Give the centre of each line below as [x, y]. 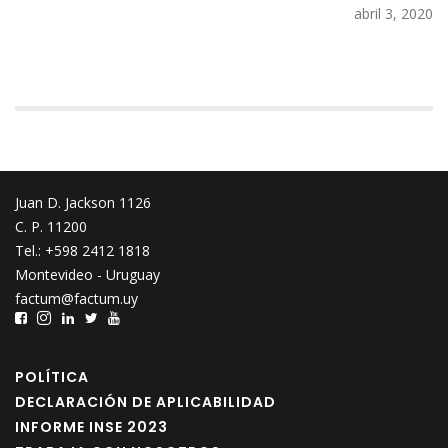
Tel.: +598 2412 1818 [82, 250]
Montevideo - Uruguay [87, 274]
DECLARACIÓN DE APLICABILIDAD [145, 402]
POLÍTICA [52, 377]
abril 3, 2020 [393, 13]
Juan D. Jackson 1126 [83, 202]
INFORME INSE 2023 [91, 427]
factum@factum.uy [76, 298]
